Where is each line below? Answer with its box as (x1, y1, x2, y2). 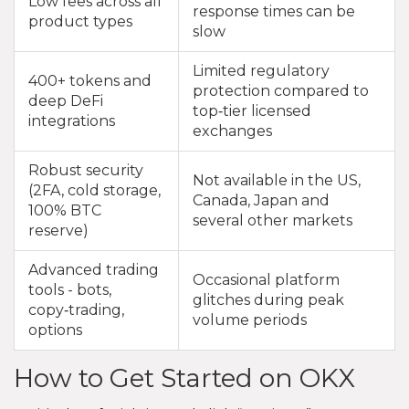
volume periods (193, 310, 307, 329)
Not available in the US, (193, 171, 361, 189)
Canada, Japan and (193, 191, 330, 209)
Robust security (28, 161, 143, 179)
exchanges (193, 121, 272, 140)
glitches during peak (193, 290, 344, 309)
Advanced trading (28, 260, 159, 278)
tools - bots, (28, 280, 111, 299)
